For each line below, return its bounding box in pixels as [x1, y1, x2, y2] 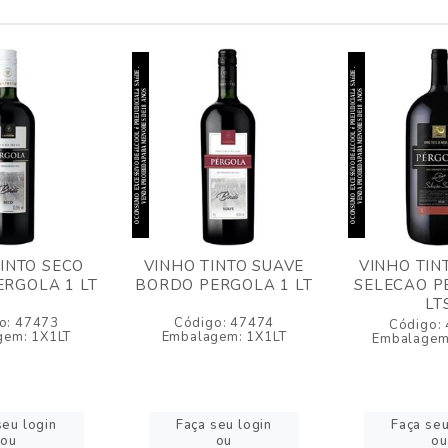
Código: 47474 [173, 314, 275, 332]
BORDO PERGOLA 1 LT [135, 275, 313, 295]
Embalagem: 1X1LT [161, 328, 287, 346]
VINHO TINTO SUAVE [143, 256, 305, 276]
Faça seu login [175, 416, 272, 434]
